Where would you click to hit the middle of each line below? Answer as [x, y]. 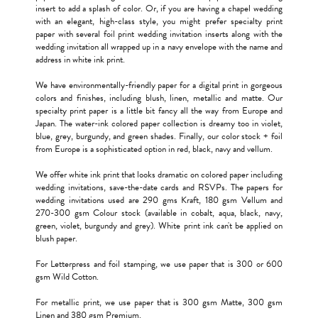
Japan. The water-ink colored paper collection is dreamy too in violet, [159, 123]
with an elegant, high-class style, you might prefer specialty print [159, 21]
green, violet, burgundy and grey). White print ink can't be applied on [159, 225]
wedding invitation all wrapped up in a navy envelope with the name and [159, 46]
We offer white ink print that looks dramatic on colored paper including [159, 174]
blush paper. [56, 238]
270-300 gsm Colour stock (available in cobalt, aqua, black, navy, [159, 213]
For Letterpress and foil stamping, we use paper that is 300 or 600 [159, 264]
